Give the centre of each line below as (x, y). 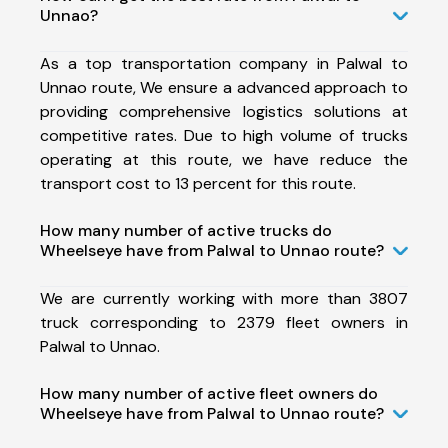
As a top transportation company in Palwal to (224, 63)
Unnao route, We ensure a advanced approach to (224, 87)
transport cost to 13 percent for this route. (198, 183)
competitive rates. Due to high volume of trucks (224, 135)
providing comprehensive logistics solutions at (224, 111)
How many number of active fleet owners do (209, 393)
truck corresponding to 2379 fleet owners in (224, 322)
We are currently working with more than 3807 (224, 298)
